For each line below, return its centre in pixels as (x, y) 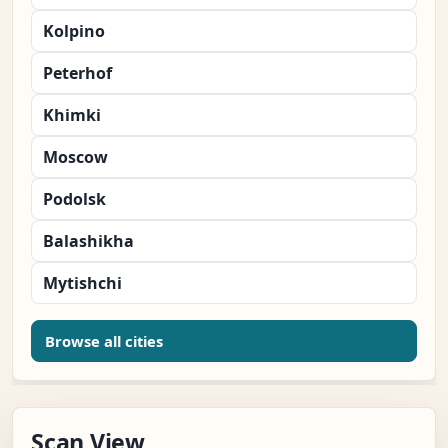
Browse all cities (104, 341)
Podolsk (74, 199)
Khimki (72, 115)
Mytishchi (82, 283)
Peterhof (77, 73)
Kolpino (74, 31)
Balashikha (88, 241)
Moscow (75, 157)
